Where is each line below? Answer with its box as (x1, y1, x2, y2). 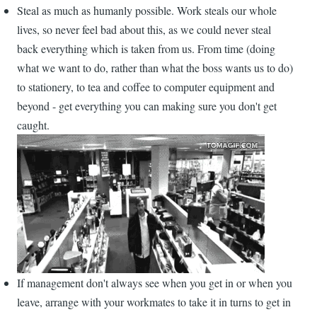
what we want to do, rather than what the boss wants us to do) (17, 60, 293, 76)
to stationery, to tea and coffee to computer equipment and (17, 79, 275, 95)
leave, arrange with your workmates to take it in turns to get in (17, 294, 291, 310)
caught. (17, 117, 50, 133)
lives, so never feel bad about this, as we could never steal (17, 22, 271, 38)
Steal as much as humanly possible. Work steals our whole (17, 3, 277, 18)
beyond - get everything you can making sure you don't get (17, 98, 277, 114)
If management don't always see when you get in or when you (17, 275, 292, 291)
